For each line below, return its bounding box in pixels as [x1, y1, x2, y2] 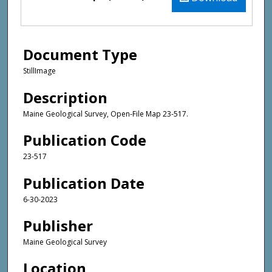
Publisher [23, 216, 93, 236]
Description [23, 87, 107, 107]
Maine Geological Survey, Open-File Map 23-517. [23, 108, 188, 119]
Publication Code [23, 130, 146, 151]
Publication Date [23, 172, 144, 193]
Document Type [23, 44, 137, 65]
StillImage [23, 66, 56, 76]
